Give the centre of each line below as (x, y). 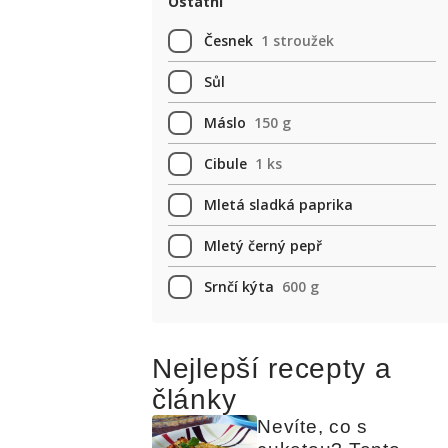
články (194, 399)
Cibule (225, 163)
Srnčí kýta (239, 286)
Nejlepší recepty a (272, 368)
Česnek (228, 40)
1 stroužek (297, 40)
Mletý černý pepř (263, 245)
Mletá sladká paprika (278, 204)
